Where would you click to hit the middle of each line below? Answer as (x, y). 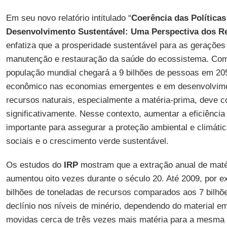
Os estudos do (33, 165)
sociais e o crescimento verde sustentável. (87, 141)
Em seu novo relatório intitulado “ (68, 18)
